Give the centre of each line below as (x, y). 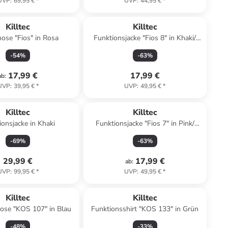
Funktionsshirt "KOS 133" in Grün (145, 209)
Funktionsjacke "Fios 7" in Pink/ (145, 123)
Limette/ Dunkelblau (145, 48)
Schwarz (145, 134)
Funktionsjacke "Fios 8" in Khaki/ (145, 38)
